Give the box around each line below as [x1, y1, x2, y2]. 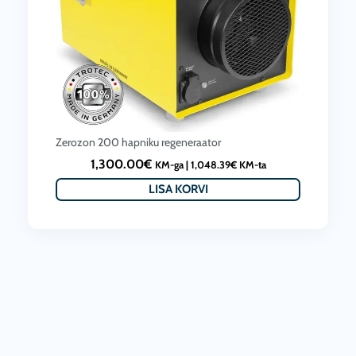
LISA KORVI [148, 182, 208, 197]
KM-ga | [154, 159, 191, 172]
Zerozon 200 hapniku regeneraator [56, 135, 221, 150]
